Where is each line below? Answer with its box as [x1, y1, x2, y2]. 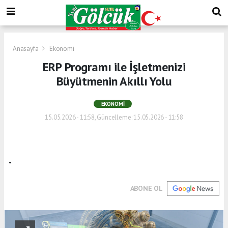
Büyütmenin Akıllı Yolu [56, 73, 172, 89]
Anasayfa [13, 44, 40, 53]
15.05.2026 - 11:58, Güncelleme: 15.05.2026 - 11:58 [45, 112, 183, 122]
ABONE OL [130, 183, 163, 193]
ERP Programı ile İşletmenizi [42, 59, 186, 75]
